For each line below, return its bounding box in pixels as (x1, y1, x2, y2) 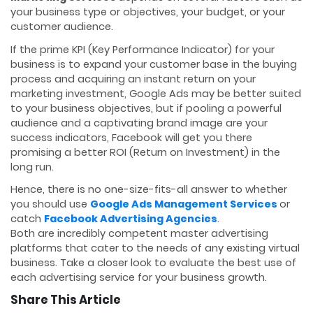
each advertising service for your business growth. (10, 270, 267, 284)
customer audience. (10, 20, 113, 34)
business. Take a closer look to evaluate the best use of (10, 255, 296, 270)
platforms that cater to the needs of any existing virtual (10, 240, 300, 255)
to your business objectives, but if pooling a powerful (10, 101, 282, 115)
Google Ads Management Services (90, 196, 279, 211)
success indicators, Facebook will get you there (10, 130, 252, 145)
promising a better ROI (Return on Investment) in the (10, 145, 280, 159)
